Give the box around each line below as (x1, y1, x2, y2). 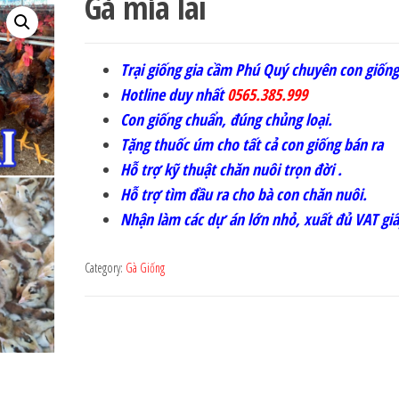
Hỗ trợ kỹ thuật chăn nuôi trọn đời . (119, 159, 342, 180)
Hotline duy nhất (119, 84, 227, 105)
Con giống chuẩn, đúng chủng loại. (119, 109, 332, 130)
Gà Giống (125, 259, 165, 276)
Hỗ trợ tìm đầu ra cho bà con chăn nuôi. (119, 183, 367, 205)
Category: (84, 259, 126, 276)
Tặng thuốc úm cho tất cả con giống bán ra (119, 134, 383, 155)
